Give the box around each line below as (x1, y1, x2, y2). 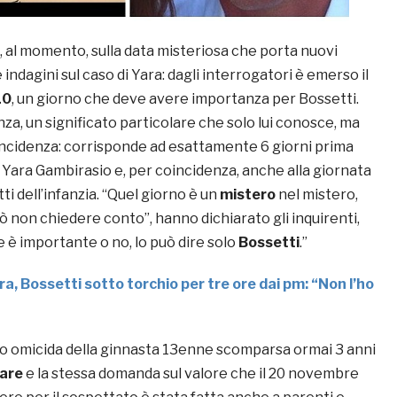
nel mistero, (276, 186, 358, 204)
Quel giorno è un (107, 186, 220, 204)
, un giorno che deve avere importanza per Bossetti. (12, 90, 359, 108)
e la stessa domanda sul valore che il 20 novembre (23, 365, 359, 383)
